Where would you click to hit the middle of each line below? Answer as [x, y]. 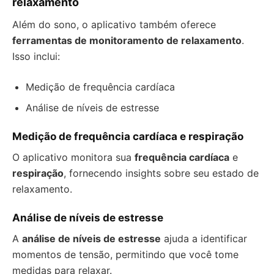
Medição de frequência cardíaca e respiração [128, 136]
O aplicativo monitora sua [73, 157]
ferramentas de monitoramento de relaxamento [127, 40]
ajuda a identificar [204, 239]
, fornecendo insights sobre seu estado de [161, 173]
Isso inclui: [36, 56]
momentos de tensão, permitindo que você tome [125, 254]
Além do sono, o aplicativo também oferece [114, 24]
